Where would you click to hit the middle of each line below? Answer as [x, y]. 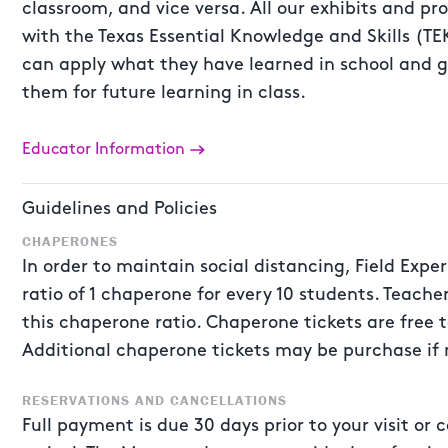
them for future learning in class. [164, 92]
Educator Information [103, 149]
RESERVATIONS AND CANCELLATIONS [154, 400]
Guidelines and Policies [119, 208]
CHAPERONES [70, 241]
